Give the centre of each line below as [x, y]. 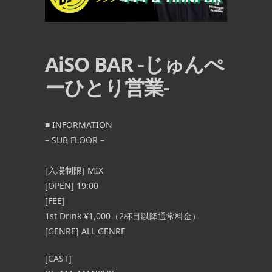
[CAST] [58, 259]
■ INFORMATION [79, 125]
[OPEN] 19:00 [72, 186]
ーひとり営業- [107, 87]
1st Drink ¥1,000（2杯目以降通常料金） [123, 216]
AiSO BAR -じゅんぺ [134, 64]
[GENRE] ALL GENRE [85, 231]
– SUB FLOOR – [75, 140]
